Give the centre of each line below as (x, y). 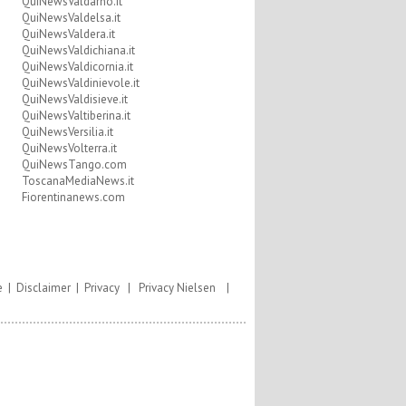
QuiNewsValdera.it (68, 34)
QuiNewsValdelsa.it (71, 18)
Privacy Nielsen (177, 288)
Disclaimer (43, 288)
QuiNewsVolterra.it (69, 148)
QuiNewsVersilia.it (67, 132)
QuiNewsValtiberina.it (76, 116)
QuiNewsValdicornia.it (77, 67)
